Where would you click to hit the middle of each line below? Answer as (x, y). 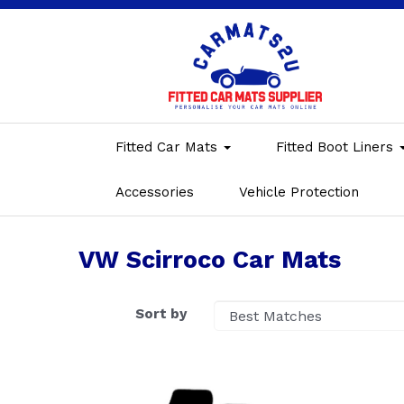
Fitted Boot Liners (337, 147)
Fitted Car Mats (169, 147)
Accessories (155, 192)
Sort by (161, 313)
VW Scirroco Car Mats (210, 259)
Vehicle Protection (299, 192)
